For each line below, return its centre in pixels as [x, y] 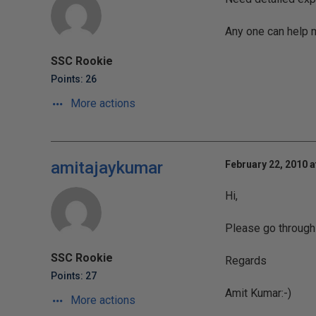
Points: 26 [74, 79]
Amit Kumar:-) [258, 293]
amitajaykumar [107, 168]
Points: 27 [74, 276]
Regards [245, 261]
